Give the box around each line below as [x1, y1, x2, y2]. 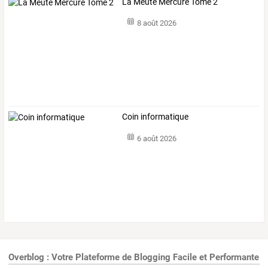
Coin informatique [122, 112, 189, 122]
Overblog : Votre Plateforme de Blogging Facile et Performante [8, 252, 259, 263]
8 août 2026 [136, 19, 176, 28]
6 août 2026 [136, 133, 176, 143]
